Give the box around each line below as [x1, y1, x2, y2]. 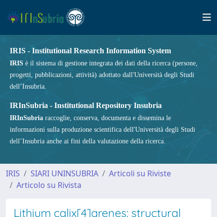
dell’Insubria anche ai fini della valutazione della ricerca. [10, 138, 166, 145]
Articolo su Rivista [16, 180, 81, 190]
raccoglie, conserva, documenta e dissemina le [43, 114, 171, 122]
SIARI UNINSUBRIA [31, 168, 98, 179]
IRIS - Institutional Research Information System [10, 46, 171, 55]
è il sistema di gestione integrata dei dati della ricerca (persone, [23, 60, 198, 67]
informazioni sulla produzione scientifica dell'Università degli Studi [10, 126, 195, 133]
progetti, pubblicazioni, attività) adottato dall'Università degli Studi [10, 71, 194, 78]
